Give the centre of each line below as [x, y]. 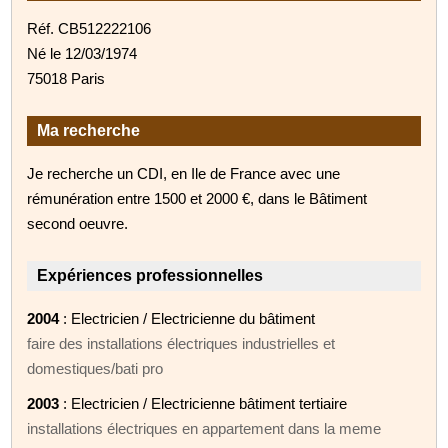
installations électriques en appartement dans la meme [204, 428]
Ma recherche [89, 130]
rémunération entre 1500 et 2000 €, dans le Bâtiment [197, 198]
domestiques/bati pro [95, 368]
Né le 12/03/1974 [82, 53]
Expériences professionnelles [150, 275]
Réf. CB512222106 [89, 28]
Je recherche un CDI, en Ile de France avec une [184, 173]
